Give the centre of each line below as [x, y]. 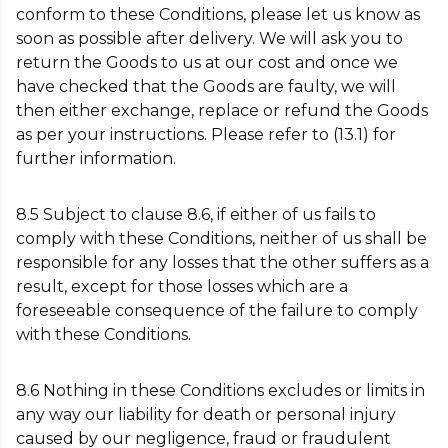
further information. [96, 158]
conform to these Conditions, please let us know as [218, 14]
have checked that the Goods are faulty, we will [206, 86]
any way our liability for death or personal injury [206, 414]
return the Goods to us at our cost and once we [207, 62]
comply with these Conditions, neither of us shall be [221, 238]
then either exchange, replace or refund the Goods [222, 110]
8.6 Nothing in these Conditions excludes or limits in [220, 390]
